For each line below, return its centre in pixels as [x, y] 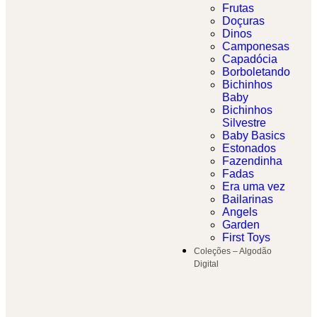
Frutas [238, 8]
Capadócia [250, 59]
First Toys [246, 238]
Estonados [249, 149]
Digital [206, 264]
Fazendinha [252, 161]
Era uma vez [254, 187]
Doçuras [243, 21]
